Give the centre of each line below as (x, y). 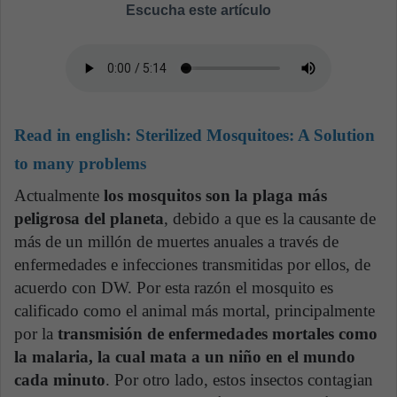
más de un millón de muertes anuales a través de (176, 241)
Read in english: (75, 136)
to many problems (80, 164)
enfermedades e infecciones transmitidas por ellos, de (192, 264)
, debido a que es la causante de (270, 218)
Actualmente (57, 195)
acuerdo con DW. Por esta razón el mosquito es (174, 287)
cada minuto (60, 379)
